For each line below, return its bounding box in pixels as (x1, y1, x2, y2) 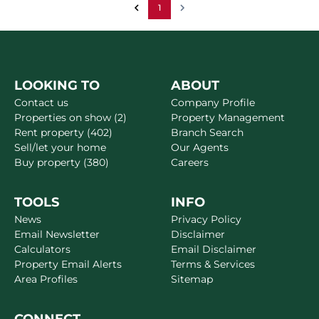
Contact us (14, 96, 68, 110)
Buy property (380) (14, 156, 109, 169)
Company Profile (171, 96, 255, 110)
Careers (171, 156, 209, 169)
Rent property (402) (14, 126, 113, 140)
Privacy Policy (171, 213, 241, 226)
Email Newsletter (14, 228, 100, 241)
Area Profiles (14, 273, 78, 286)
